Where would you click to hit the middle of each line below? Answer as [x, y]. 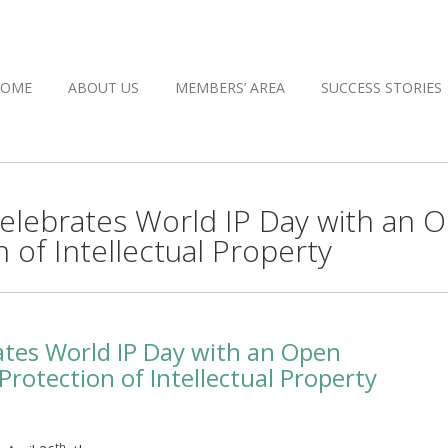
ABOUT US [103, 87]
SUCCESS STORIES [381, 87]
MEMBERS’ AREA [230, 87]
